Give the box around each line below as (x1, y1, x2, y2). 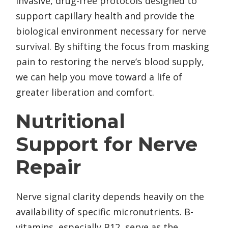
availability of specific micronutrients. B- (16, 206, 193, 218)
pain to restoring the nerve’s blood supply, (16, 55, 204, 68)
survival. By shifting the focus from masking (16, 40, 209, 53)
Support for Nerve (16, 132, 197, 157)
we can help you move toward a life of (16, 71, 182, 83)
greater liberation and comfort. (16, 86, 154, 99)
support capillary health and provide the (16, 10, 194, 22)
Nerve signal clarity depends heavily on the (16, 190, 204, 203)
